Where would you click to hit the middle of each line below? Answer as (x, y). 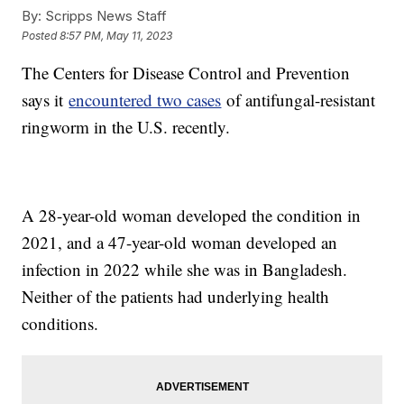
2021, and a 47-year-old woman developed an (180, 243)
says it (46, 100)
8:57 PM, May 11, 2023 (116, 35)
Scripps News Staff (105, 16)
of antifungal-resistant (298, 100)
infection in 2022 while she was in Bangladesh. (185, 270)
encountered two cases (145, 100)
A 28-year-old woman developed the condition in (192, 216)
